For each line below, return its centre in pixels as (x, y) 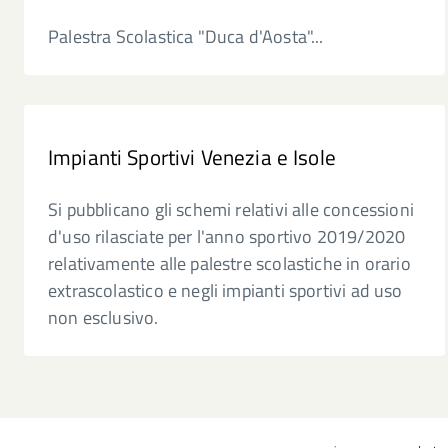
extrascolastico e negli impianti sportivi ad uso (225, 290)
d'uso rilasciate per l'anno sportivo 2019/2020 (227, 236)
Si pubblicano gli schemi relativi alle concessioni (231, 209)
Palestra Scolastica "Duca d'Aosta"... (186, 36)
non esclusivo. (103, 317)
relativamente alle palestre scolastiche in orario (229, 263)
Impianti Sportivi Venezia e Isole (192, 157)
